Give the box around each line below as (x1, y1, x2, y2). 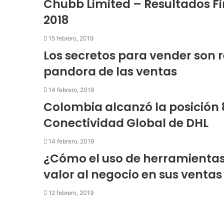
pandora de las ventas (43, 63, 177, 79)
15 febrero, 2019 (48, 34, 93, 42)
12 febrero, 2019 (48, 189, 93, 196)
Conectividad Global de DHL (43, 115, 208, 131)
